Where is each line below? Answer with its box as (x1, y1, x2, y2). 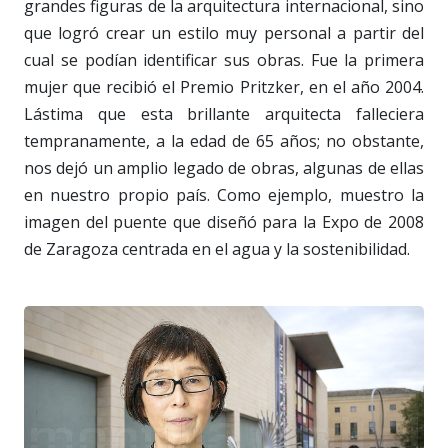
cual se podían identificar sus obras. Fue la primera (24, 49, 424, 72)
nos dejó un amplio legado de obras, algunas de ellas (24, 157, 424, 180)
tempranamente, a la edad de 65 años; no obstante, (24, 130, 424, 153)
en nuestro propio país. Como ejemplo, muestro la (24, 184, 424, 207)
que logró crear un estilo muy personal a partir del (24, 22, 424, 45)
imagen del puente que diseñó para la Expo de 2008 (24, 211, 424, 234)
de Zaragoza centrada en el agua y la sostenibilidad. (24, 238, 410, 261)
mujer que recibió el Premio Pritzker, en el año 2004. (24, 76, 424, 99)
